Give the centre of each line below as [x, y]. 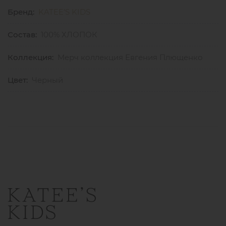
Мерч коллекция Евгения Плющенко [130, 58]
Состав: [22, 35]
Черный [47, 80]
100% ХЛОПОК [69, 35]
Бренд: [21, 12]
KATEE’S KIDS [64, 12]
